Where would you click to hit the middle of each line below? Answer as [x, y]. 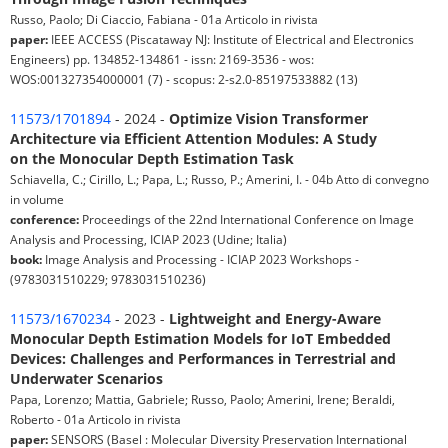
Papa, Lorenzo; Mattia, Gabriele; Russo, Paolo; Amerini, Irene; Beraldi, [202, 399]
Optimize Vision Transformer [268, 119]
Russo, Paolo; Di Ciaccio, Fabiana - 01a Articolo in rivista [164, 19]
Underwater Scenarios [86, 379]
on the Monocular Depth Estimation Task [152, 159]
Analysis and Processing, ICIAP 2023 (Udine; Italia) [148, 239]
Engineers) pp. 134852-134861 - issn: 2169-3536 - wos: [162, 59]
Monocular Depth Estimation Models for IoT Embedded [200, 339]
